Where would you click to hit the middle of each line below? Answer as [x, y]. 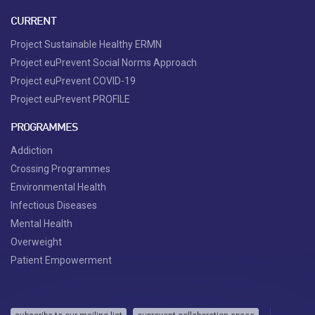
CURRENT [33, 22]
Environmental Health [58, 187]
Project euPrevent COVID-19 [73, 81]
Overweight [36, 242]
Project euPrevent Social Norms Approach [104, 62]
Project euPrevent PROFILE [70, 99]
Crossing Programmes [60, 168]
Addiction [32, 150]
